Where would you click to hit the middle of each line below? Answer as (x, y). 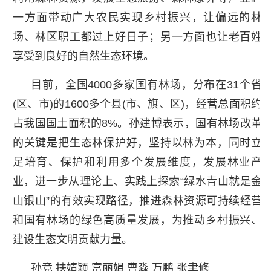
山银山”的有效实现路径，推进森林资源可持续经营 (137, 201)
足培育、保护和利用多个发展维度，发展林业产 (137, 162)
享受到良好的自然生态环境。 (83, 56)
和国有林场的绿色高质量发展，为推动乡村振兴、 (137, 220)
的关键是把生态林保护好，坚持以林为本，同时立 (137, 142)
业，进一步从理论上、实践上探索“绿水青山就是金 (137, 181)
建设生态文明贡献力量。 (72, 239)
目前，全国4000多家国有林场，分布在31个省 (146, 84)
